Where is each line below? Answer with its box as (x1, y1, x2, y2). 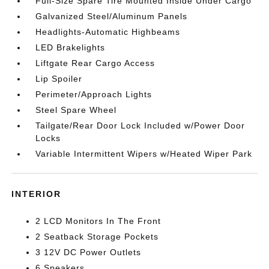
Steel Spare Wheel (35, 104, 117, 115)
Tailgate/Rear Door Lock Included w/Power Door (35, 120, 246, 130)
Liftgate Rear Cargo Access (35, 58, 156, 68)
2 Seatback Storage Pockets (35, 231, 159, 241)
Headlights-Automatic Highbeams (35, 26, 181, 37)
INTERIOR (11, 189, 62, 199)
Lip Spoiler (35, 73, 83, 83)
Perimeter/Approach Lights (35, 89, 153, 99)
